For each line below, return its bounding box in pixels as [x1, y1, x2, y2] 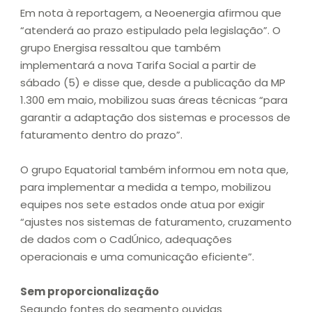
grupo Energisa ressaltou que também [20, 40, 221, 56]
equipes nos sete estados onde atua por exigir [20, 197, 265, 212]
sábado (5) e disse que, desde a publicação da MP [20, 75, 286, 91]
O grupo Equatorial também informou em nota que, [20, 162, 288, 178]
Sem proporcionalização [20, 284, 159, 299]
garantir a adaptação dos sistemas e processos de [20, 110, 290, 125]
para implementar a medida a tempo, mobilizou [20, 180, 271, 195]
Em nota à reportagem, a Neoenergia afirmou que [20, 6, 281, 21]
